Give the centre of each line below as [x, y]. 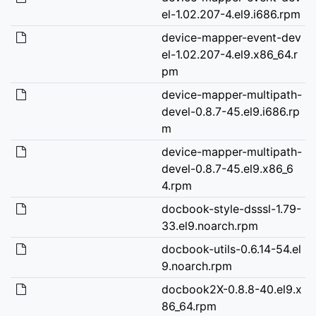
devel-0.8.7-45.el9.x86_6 [227, 168]
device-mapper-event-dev [231, 37]
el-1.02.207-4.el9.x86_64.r [229, 54]
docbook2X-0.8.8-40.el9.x [231, 289]
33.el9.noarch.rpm [209, 225]
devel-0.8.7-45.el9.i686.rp [230, 111]
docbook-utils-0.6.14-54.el [231, 249]
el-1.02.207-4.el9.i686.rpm [231, 14]
